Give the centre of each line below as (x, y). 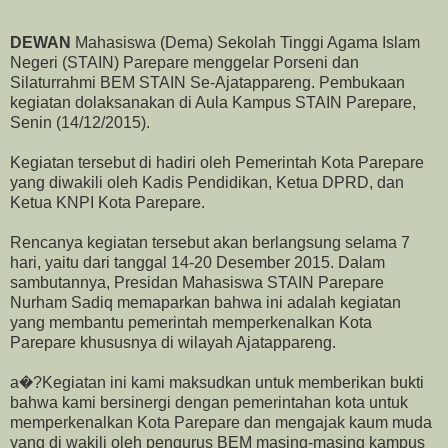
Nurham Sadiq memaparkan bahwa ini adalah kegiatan (205, 303)
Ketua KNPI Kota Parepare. (107, 203)
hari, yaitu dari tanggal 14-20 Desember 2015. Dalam (197, 263)
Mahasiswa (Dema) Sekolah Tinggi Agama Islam (245, 43)
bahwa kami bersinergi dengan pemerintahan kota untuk (209, 403)
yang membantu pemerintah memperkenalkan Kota (191, 323)
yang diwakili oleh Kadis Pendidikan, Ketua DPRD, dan (207, 183)
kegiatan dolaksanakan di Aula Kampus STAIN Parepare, (213, 103)
